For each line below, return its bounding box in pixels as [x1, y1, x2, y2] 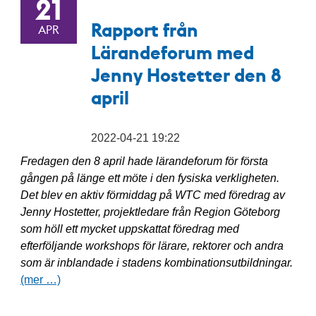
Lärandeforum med [90, 39, 254, 64]
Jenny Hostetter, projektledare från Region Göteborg [20, 206, 280, 218]
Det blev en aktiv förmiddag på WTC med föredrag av [20, 189, 285, 201]
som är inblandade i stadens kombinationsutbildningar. [20, 257, 293, 269]
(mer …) [20, 274, 61, 286]
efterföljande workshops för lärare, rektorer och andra [20, 240, 284, 252]
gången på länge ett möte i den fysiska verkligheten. [20, 172, 279, 184]
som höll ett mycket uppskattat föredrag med [20, 223, 239, 235]
